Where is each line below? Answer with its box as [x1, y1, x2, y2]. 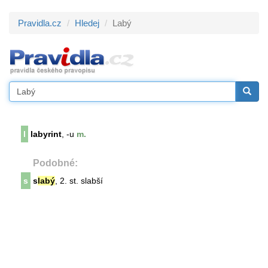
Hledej [75, 18, 99, 28]
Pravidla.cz [18, 18, 62, 28]
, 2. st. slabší [55, 176, 103, 185]
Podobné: [33, 158, 78, 168]
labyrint [31, 129, 62, 139]
